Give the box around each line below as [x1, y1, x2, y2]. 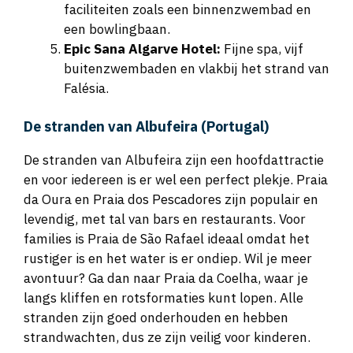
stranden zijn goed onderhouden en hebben [24, 309, 288, 327]
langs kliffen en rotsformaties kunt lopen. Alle [24, 289, 303, 307]
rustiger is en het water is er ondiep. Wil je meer [24, 250, 312, 268]
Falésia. [64, 79, 109, 97]
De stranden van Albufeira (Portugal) [24, 117, 269, 136]
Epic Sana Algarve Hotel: [64, 39, 221, 58]
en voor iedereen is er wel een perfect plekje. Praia [24, 171, 328, 189]
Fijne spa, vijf [221, 39, 303, 58]
